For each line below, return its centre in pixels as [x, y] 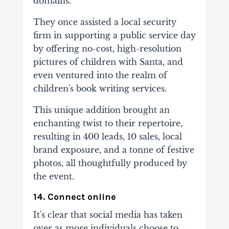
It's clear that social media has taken [108, 215]
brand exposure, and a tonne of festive [113, 150]
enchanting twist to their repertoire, [108, 123]
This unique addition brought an [101, 110]
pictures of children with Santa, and [108, 62]
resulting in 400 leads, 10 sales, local [107, 137]
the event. [53, 177]
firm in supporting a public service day [114, 36]
